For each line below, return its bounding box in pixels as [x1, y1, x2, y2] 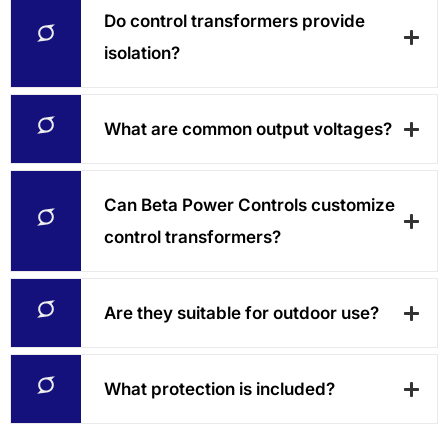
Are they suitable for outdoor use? [104, 303, 379, 324]
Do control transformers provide [104, 11, 365, 32]
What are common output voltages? [104, 119, 392, 140]
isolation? [104, 43, 180, 64]
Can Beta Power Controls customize [104, 195, 395, 216]
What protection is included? [104, 379, 335, 400]
